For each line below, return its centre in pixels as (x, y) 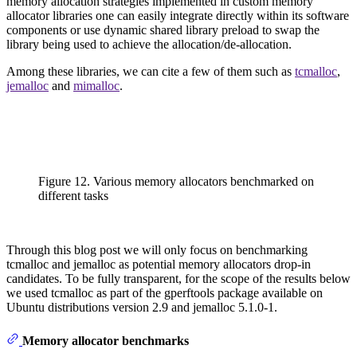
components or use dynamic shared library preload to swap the (163, 30)
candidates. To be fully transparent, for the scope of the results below (178, 279)
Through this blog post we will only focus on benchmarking (157, 250)
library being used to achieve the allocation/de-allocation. (149, 45)
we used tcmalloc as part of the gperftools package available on (165, 293)
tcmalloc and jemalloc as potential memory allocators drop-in (159, 265)
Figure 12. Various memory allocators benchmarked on (176, 182)
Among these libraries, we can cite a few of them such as (151, 72)
